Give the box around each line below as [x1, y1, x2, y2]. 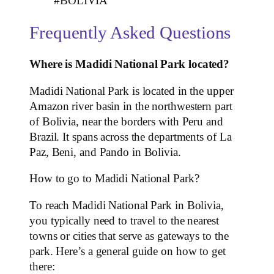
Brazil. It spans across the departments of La [29, 130, 232, 143]
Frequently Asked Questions [29, 23, 231, 42]
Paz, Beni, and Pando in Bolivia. [29, 146, 181, 158]
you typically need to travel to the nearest [29, 214, 219, 227]
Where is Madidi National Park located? [29, 58, 230, 71]
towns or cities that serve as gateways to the [29, 229, 229, 242]
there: [29, 260, 55, 273]
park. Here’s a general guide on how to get [29, 245, 226, 257]
